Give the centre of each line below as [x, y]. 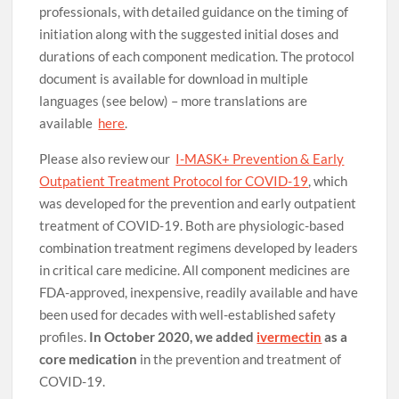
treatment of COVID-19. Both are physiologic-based [192, 226]
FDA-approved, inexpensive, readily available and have [199, 293]
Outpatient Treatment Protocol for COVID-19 [174, 181]
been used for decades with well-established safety [188, 315]
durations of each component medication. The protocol [197, 57]
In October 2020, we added [173, 337]
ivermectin [289, 337]
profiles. [65, 337]
